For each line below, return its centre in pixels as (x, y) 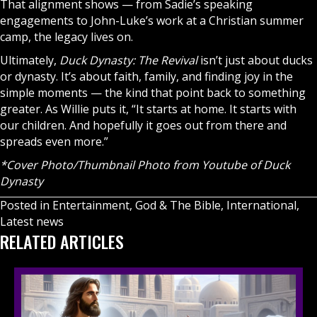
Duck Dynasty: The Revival (128, 60)
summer (280, 20)
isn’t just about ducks (255, 60)
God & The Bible (178, 205)
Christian (233, 20)
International (261, 205)
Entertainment (91, 205)
